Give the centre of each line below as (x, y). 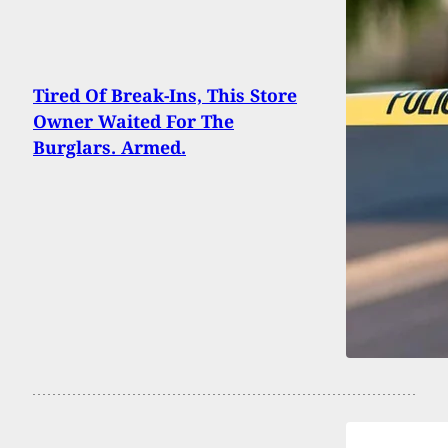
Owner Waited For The (133, 120)
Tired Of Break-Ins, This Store (165, 94)
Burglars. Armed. (109, 146)
